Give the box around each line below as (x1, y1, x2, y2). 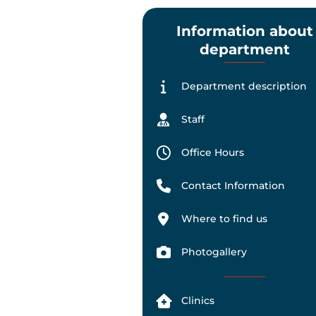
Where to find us (181, 212, 267, 226)
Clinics (181, 294, 214, 308)
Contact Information (181, 179, 285, 193)
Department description (181, 80, 307, 93)
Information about (176, 23, 314, 40)
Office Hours (181, 146, 244, 159)
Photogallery (181, 245, 247, 259)
